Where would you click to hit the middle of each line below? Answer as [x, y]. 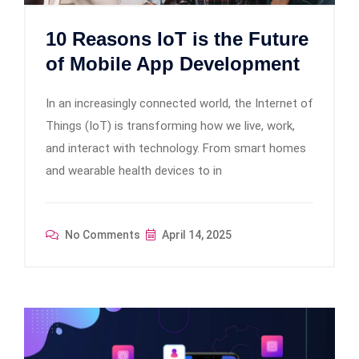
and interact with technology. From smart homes [176, 149]
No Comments [101, 235]
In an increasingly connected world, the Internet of [179, 104]
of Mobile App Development [173, 64]
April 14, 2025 [196, 235]
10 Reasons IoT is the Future [177, 39]
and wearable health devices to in [134, 171]
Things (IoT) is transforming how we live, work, [170, 126]
